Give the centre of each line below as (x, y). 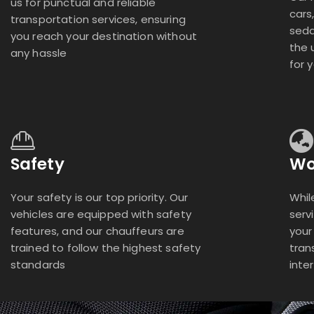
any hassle (39, 53)
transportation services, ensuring (98, 19)
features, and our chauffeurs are (97, 231)
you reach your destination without (103, 36)
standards (38, 265)
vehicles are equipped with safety (101, 214)
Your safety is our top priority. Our (99, 198)
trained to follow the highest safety (105, 248)
